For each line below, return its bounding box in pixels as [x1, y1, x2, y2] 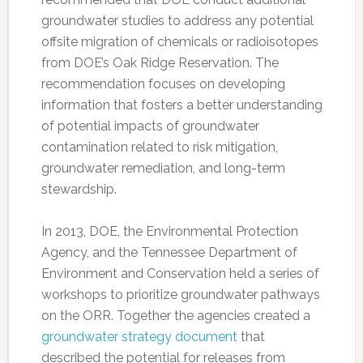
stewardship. [41, 181, 117, 198]
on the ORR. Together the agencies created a [41, 308, 310, 324]
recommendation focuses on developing [41, 76, 285, 92]
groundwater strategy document [41, 329, 237, 345]
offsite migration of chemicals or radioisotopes [41, 34, 318, 50]
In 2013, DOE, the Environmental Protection [41, 224, 298, 240]
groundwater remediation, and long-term [41, 160, 285, 177]
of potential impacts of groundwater [41, 118, 259, 135]
